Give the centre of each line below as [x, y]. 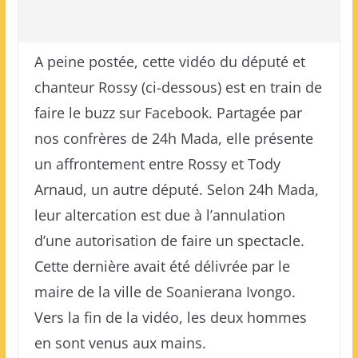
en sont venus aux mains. [120, 343]
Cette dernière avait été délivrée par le [162, 266]
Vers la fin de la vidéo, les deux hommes [170, 317]
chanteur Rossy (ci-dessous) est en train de [178, 87]
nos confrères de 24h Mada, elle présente [173, 138]
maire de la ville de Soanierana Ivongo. [165, 292]
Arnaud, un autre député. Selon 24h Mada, [176, 189]
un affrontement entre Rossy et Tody [157, 164]
